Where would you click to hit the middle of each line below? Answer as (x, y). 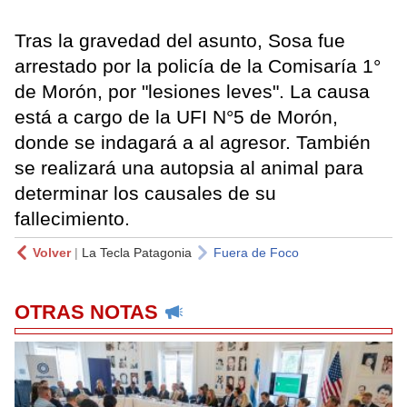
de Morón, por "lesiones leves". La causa (192, 92)
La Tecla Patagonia (137, 253)
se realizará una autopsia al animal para (189, 168)
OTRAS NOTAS (86, 313)
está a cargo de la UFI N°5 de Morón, (176, 117)
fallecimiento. (72, 219)
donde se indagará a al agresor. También (193, 143)
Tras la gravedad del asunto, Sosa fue (180, 41)
